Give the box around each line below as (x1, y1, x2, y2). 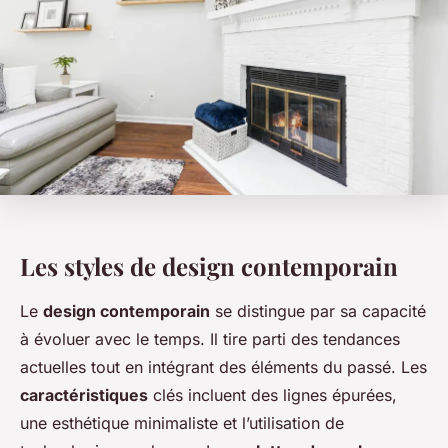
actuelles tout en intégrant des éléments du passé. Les (20, 357, 427, 378)
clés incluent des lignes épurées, (148, 385, 397, 406)
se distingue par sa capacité (210, 301, 426, 322)
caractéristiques (20, 385, 148, 406)
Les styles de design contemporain (20, 250, 398, 283)
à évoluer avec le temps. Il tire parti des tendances (20, 329, 400, 350)
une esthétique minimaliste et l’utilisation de (20, 413, 344, 434)
